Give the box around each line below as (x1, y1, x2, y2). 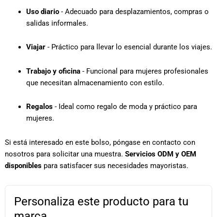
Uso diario (26, 7, 59, 16)
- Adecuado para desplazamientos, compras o (59, 7, 209, 16)
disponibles (5, 161, 42, 170)
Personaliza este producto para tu (14, 194, 188, 208)
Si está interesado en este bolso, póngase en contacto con (5, 138, 195, 147)
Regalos (26, 102, 53, 111)
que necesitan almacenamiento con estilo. (26, 78, 164, 87)
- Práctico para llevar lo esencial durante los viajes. (45, 43, 212, 52)
